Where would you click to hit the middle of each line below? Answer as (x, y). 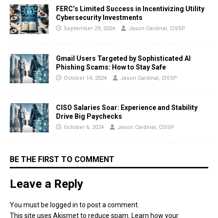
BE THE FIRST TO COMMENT (62, 159)
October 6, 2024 (84, 127)
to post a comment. (109, 205)
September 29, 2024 (89, 29)
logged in (64, 205)
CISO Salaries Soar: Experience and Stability (127, 107)
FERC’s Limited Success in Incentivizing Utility (130, 9)
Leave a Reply (46, 184)
